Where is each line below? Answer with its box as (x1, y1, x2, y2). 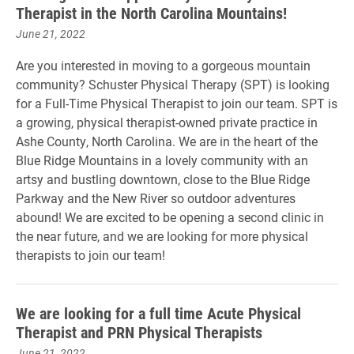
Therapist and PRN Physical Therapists (16, 322, 262, 342)
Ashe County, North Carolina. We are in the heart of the (16, 133, 318, 149)
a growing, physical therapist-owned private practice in (16, 114, 318, 130)
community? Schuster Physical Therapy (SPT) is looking (16, 76, 330, 92)
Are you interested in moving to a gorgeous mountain (16, 57, 311, 73)
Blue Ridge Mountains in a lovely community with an (16, 152, 308, 168)
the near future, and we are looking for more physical (16, 228, 308, 244)
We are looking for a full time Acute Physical (16, 303, 301, 323)
